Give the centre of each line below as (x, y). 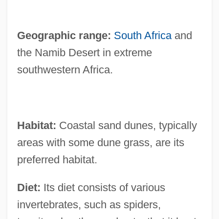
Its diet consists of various (103, 188)
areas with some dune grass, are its (100, 143)
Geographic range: (64, 36)
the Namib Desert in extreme (84, 53)
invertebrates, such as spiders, (89, 205)
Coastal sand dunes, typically (126, 126)
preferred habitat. (57, 160)
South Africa (142, 36)
